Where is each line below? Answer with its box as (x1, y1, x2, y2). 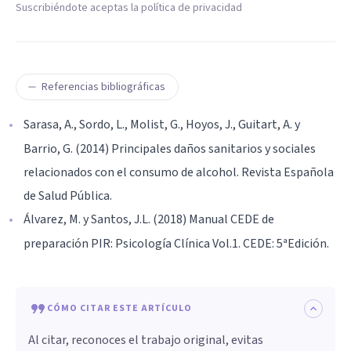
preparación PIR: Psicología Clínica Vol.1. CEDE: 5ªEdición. (24, 235, 329, 253)
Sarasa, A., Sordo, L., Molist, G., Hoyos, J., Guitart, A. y (24, 116, 300, 134)
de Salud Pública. (24, 187, 112, 205)
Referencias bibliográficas (42, 79, 165, 96)
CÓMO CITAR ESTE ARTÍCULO (47, 302, 192, 316)
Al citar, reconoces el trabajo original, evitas (28, 331, 263, 349)
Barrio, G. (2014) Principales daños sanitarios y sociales (24, 140, 316, 158)
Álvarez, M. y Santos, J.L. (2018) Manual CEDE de (24, 211, 274, 229)
